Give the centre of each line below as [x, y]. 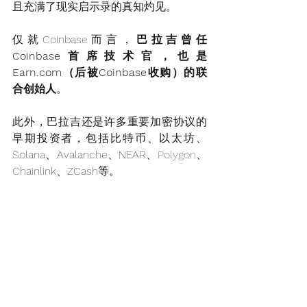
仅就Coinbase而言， [74, 39]
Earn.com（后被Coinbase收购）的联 [110, 72]
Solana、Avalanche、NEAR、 [85, 154]
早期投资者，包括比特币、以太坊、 [110, 138]
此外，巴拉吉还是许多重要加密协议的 [110, 121]
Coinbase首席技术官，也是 [110, 56]
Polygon [176, 154]
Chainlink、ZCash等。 [66, 171]
